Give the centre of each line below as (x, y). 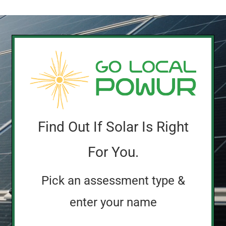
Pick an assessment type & (113, 181)
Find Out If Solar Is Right (113, 127)
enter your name (113, 203)
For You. (113, 152)
